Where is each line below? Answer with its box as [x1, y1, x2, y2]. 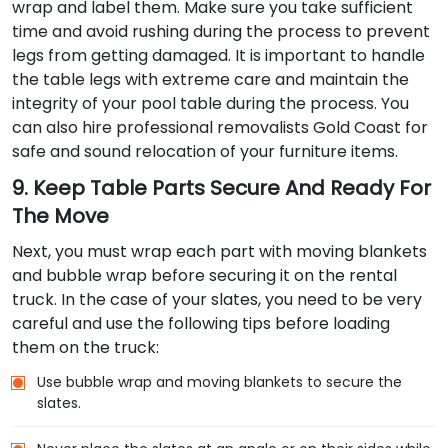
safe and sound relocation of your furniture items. [12, 140, 398, 164]
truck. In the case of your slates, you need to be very [12, 288, 422, 312]
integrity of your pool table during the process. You [12, 92, 409, 116]
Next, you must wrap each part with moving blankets [12, 240, 427, 264]
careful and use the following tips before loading [12, 312, 390, 336]
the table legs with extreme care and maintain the [12, 68, 409, 92]
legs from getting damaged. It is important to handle [12, 44, 425, 68]
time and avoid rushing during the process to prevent [12, 20, 430, 44]
